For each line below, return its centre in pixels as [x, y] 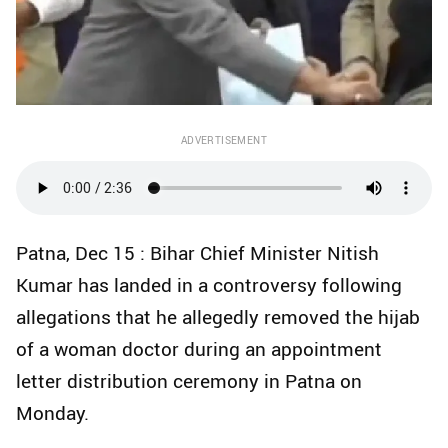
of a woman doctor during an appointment [199, 348]
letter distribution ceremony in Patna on [189, 380]
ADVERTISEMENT [224, 139]
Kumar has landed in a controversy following [209, 284]
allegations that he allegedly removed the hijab [218, 316]
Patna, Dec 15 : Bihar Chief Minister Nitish [197, 252]
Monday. [52, 412]
